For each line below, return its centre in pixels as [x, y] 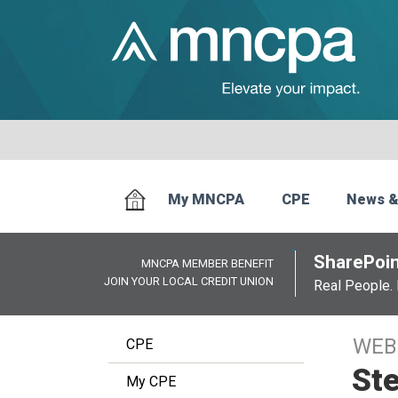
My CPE [151, 382]
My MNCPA [207, 200]
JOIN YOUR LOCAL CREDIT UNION [189, 281]
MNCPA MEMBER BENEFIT [207, 263]
